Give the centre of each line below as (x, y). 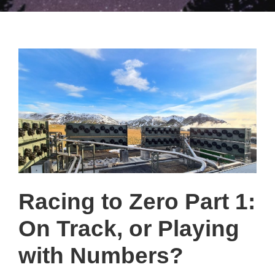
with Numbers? (101, 255)
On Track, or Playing (129, 228)
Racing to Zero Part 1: (137, 201)
